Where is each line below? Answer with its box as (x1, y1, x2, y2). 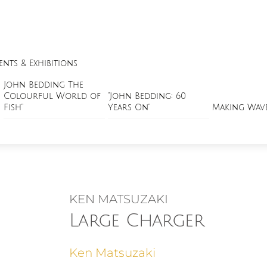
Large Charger (69, 210, 204, 231)
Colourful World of (4, 91, 101, 101)
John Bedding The (4, 80, 83, 89)
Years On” (108, 103, 150, 112)
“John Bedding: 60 (108, 91, 186, 101)
